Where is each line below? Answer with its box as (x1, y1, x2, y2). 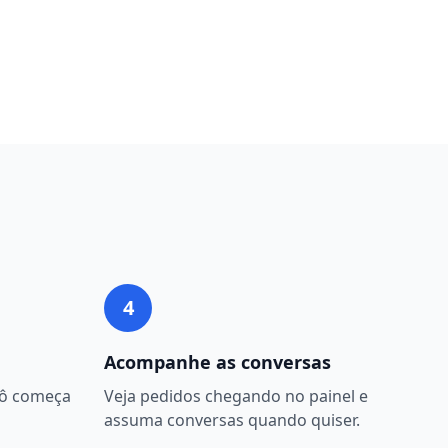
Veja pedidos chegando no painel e (104, 385, 368, 407)
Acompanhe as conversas (104, 350, 331, 374)
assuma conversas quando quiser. (104, 409, 360, 431)
